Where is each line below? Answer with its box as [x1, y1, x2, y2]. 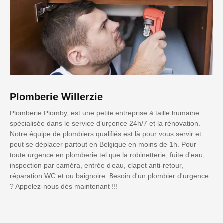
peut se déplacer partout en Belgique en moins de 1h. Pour [10, 140, 196, 149]
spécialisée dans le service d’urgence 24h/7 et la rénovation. [10, 119, 200, 128]
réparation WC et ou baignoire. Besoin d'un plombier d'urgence [10, 172, 209, 180]
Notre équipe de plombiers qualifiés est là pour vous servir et [10, 130, 201, 138]
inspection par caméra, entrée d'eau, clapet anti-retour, [10, 161, 183, 170]
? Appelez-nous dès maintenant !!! [10, 182, 117, 191]
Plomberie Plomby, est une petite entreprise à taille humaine [10, 109, 199, 117]
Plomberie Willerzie [10, 91, 103, 103]
